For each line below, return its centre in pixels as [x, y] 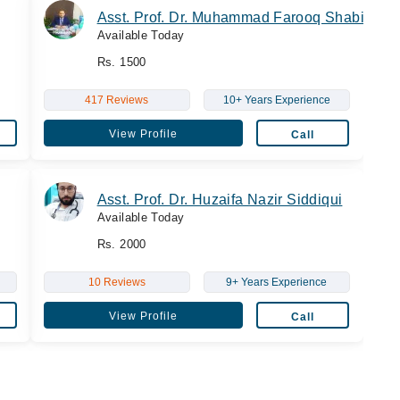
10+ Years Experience [276, 100]
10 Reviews [117, 282]
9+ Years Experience [277, 282]
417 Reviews [117, 100]
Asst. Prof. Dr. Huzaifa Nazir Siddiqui [220, 199]
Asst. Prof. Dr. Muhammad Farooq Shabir [233, 17]
